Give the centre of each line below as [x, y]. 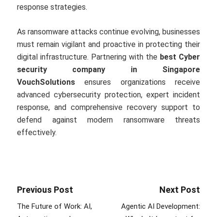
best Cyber [180, 57]
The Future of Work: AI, [54, 207]
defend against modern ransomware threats [108, 120]
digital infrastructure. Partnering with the [88, 57]
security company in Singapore [108, 70]
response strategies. [52, 7]
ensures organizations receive [138, 82]
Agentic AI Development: [161, 207]
